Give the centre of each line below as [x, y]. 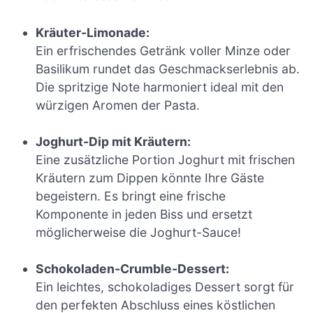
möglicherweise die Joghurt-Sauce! [139, 232]
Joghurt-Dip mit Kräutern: [114, 141]
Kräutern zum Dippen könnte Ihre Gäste [150, 177]
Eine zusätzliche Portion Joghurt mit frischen [166, 159]
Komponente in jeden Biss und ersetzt [144, 214]
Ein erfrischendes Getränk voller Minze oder [163, 50]
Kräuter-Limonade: [93, 32]
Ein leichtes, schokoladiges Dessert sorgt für [165, 287]
